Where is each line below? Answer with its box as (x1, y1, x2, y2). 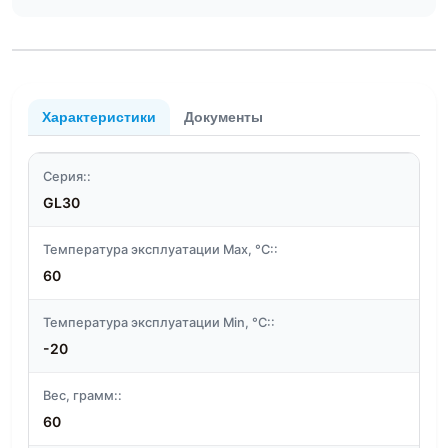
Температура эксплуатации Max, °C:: (43, 242, 278, 258)
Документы (184, 109, 263, 125)
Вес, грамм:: (43, 388, 122, 404)
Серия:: (43, 169, 91, 185)
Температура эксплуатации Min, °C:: (43, 315, 275, 331)
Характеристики (42, 109, 156, 125)
